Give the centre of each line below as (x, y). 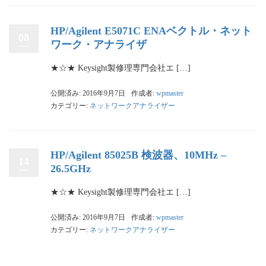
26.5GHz (71, 169)
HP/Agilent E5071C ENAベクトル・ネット (151, 31)
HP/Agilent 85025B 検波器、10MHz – (138, 155)
